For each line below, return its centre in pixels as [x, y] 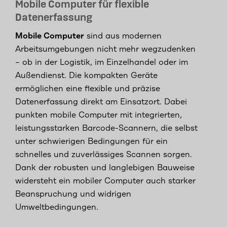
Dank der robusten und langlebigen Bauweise [105, 168]
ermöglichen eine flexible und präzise [88, 89]
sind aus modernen [123, 36]
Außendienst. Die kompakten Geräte [86, 76]
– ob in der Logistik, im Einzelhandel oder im [102, 63]
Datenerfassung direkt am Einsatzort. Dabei [101, 102]
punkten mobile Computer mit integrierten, [99, 115]
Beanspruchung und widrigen [73, 194]
